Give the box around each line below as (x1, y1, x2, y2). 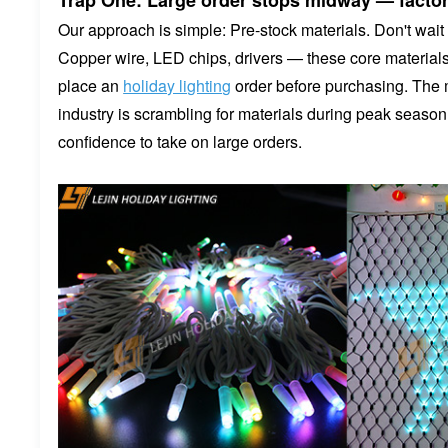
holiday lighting (123, 74, 232, 98)
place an (58, 74, 124, 98)
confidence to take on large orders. (58, 130, 303, 154)
